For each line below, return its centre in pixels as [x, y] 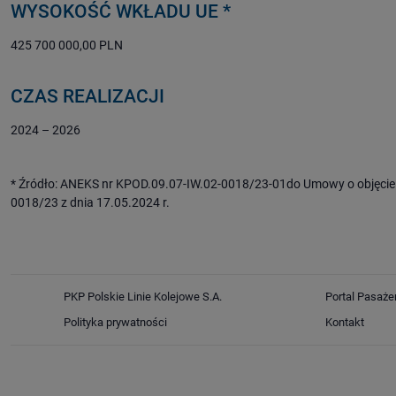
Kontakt [345, 323]
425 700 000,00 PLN [67, 46]
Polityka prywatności [115, 323]
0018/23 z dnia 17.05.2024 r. [90, 203]
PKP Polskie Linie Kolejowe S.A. [143, 297]
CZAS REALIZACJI [88, 97]
